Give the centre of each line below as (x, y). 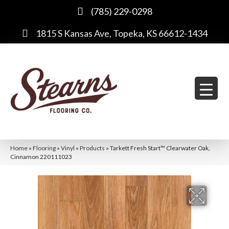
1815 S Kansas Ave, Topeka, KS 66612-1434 (121, 33)
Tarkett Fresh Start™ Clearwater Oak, (160, 148)
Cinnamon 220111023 (41, 156)
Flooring (44, 148)
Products (92, 148)
